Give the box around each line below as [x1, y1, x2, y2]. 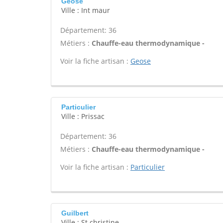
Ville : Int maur [61, 5, 110, 15]
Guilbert [61, 209, 89, 217]
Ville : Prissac [61, 111, 105, 121]
